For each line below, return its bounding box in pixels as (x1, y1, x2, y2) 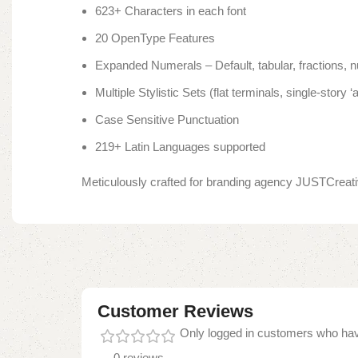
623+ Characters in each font (95, 4, 246, 18)
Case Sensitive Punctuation (95, 113, 239, 127)
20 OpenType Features (95, 31, 215, 46)
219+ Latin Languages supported (95, 140, 265, 154)
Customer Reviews (97, 301, 253, 322)
